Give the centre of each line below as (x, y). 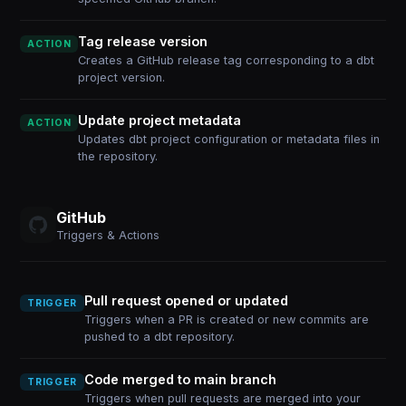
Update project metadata (160, 120)
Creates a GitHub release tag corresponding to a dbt (227, 60)
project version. (122, 77)
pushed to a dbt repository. (159, 337)
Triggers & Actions (108, 235)
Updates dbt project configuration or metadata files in (229, 139)
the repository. (118, 156)
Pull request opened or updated (186, 300)
